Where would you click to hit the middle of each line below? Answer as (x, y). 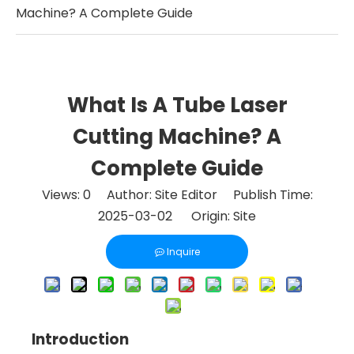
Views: (62, 195)
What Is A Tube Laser (177, 105)
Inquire (183, 252)
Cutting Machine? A (177, 137)
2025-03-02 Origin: (166, 216)
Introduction (80, 339)
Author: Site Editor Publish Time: (201, 195)
